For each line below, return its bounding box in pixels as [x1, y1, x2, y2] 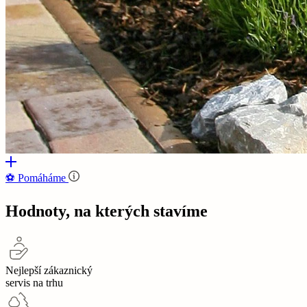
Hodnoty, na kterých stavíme [5, 201, 208, 220]
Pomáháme [18, 171, 66, 184]
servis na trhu [5, 276, 63, 288]
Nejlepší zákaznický [5, 264, 93, 276]
